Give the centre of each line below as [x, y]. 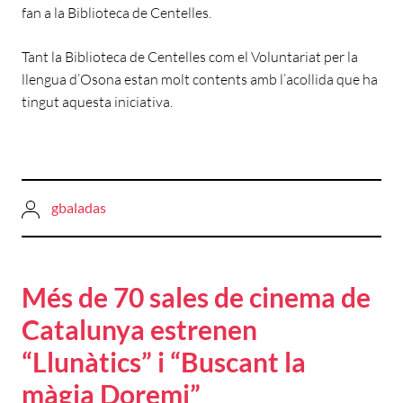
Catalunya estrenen [139, 329]
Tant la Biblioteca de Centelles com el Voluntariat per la [190, 57]
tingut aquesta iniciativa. [97, 102]
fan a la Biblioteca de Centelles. [116, 13]
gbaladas [79, 208]
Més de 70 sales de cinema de [196, 296]
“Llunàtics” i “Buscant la [164, 361]
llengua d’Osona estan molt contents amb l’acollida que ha [200, 80]
